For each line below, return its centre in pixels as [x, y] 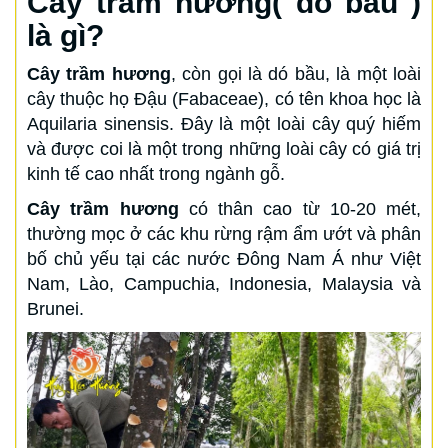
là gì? [65, 35]
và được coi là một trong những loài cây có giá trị [224, 148]
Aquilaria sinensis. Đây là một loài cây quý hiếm [224, 123]
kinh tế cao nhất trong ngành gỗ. [156, 173]
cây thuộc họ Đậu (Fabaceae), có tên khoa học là [224, 98]
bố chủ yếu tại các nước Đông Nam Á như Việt [224, 258]
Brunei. [55, 308]
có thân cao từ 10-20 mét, [299, 208]
